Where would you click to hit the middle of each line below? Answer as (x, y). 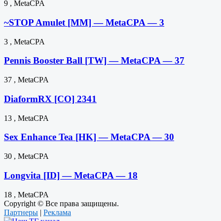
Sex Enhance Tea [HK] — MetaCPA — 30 (89, 137)
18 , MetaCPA (26, 194)
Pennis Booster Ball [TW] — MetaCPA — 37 (94, 61)
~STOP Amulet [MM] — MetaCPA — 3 (84, 23)
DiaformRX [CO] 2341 (50, 99)
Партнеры (21, 212)
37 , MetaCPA (26, 80)
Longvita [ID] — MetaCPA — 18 (71, 175)
